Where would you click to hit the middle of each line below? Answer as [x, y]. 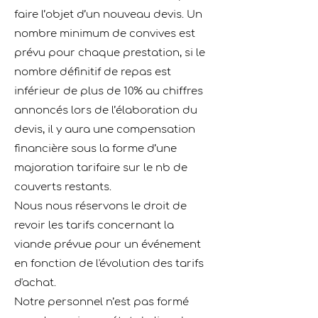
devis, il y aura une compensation [105, 130]
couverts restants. [63, 187]
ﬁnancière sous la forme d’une [95, 149]
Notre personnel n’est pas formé [102, 302]
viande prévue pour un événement [108, 245]
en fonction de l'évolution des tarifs [109, 264]
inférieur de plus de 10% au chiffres [109, 91]
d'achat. [35, 283]
